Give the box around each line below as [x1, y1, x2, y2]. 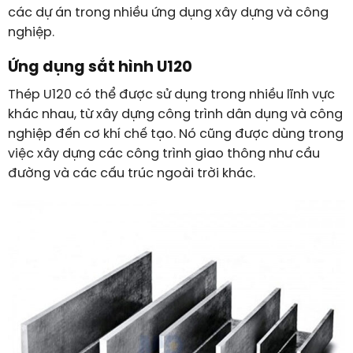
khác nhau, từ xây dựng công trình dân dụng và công [7, 107, 343, 121]
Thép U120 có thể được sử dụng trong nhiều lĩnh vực [7, 87, 335, 102]
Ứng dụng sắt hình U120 [7, 60, 192, 76]
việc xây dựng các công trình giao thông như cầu [7, 147, 320, 161]
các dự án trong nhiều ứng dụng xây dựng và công [7, 6, 329, 20]
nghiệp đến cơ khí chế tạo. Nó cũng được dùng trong [7, 127, 344, 141]
